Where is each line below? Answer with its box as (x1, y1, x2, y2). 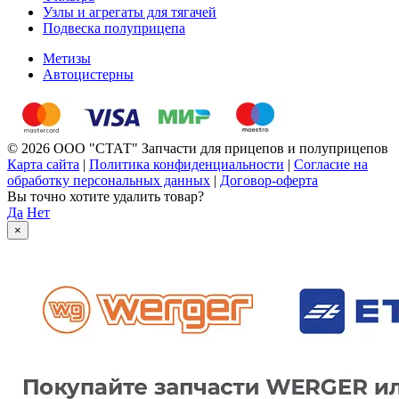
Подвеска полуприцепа (43, 20, 185, 37)
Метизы (43, 51, 91, 67)
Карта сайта (7, 157, 79, 173)
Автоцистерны (43, 67, 134, 83)
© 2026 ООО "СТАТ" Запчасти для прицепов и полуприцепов (7, 141, 388, 157)
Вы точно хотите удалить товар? (7, 189, 204, 205)
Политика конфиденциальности (89, 157, 284, 173)
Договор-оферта (220, 173, 318, 189)
